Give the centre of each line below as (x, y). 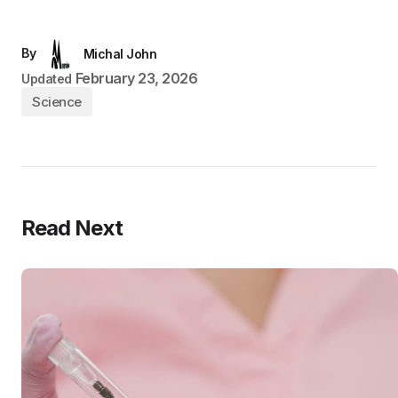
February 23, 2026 (136, 78)
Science (57, 102)
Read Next (72, 228)
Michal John (120, 54)
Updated (47, 79)
